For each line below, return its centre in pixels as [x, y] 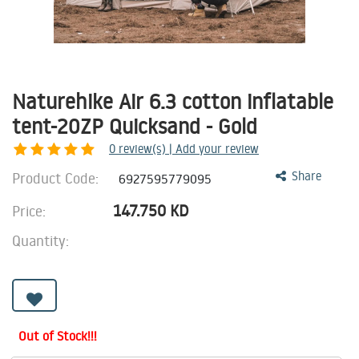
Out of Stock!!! [58, 336]
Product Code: [57, 178]
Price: [31, 211]
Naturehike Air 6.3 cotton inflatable [173, 101]
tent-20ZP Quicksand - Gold [135, 126]
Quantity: [40, 240]
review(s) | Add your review [189, 149]
